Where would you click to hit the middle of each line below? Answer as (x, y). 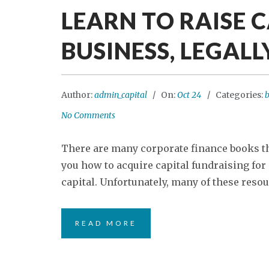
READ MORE (106, 223)
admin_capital (121, 95)
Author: (78, 95)
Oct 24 (189, 95)
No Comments (88, 115)
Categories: (240, 95)
